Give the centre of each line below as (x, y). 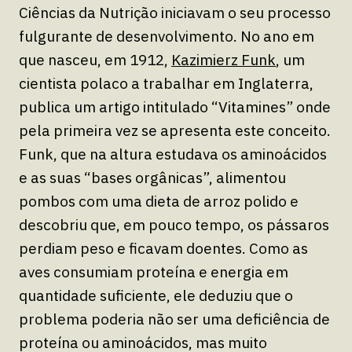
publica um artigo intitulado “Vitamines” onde (175, 106)
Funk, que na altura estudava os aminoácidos (173, 154)
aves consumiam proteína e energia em (154, 271)
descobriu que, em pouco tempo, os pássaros (174, 224)
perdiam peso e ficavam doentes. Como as (163, 248)
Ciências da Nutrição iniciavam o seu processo (175, 12)
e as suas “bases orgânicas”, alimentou (152, 177)
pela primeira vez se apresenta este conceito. (175, 130)
